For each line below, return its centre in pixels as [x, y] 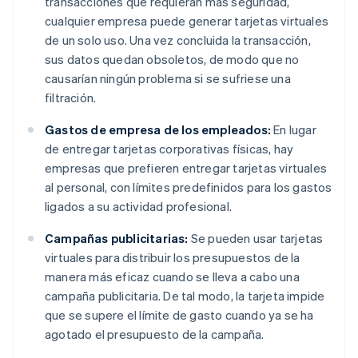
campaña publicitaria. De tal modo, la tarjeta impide [185, 296]
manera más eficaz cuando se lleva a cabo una [172, 277]
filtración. [71, 98]
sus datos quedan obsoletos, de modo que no [172, 60]
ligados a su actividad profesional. [138, 207]
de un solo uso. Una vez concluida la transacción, [178, 40]
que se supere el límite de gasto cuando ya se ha [179, 315]
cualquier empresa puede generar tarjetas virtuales [187, 21]
